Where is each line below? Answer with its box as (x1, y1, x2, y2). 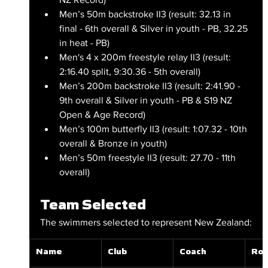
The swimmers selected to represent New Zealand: (39, 217, 252, 227)
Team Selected (39, 195, 146, 213)
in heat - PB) (59, 37, 109, 48)
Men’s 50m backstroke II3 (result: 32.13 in (59, 8, 233, 19)
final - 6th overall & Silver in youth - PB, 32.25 (59, 23, 250, 33)
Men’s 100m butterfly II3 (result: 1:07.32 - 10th (59, 123, 249, 134)
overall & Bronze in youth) (59, 138, 167, 148)
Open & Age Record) (59, 109, 145, 120)
